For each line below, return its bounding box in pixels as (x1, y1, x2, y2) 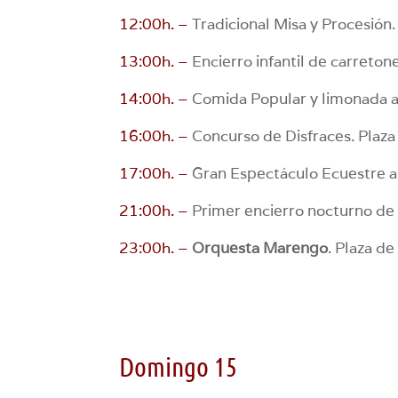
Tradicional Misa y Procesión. (188, 13, 396, 34)
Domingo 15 (119, 349, 238, 382)
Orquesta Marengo (192, 237, 329, 258)
